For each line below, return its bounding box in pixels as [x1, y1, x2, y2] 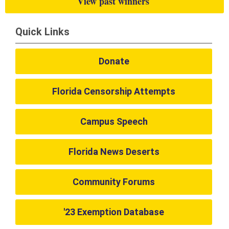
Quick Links [15, 26, 70, 38]
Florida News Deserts [68, 146, 159, 157]
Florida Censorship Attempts [52, 86, 176, 97]
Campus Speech [80, 116, 148, 127]
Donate [98, 56, 129, 66]
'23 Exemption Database [63, 207, 165, 217]
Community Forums [73, 176, 155, 187]
